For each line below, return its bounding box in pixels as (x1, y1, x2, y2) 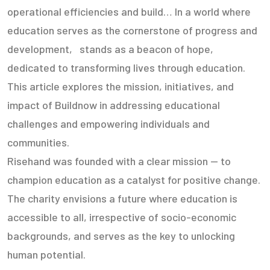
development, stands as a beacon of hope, (7, 42, 213, 55)
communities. (7, 136, 69, 149)
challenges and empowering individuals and (7, 117, 210, 130)
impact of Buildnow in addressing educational (7, 98, 220, 111)
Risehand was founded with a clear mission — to (7, 154, 231, 168)
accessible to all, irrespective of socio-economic (7, 210, 236, 224)
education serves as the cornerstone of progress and (7, 24, 257, 37)
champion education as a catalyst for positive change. (7, 173, 260, 186)
